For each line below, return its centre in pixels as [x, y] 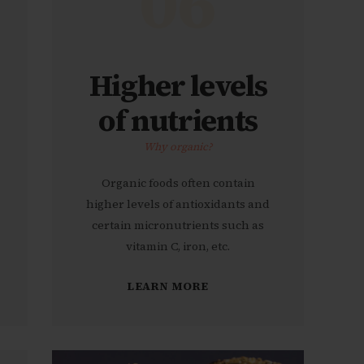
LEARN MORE [168, 286]
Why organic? [178, 146]
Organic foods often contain [178, 183]
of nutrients [178, 120]
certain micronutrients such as [178, 225]
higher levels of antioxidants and [178, 204]
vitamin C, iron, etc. [178, 247]
